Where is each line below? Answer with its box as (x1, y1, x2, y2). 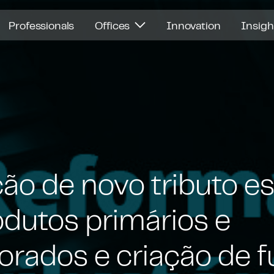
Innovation (166, 18, 221, 32)
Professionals (9, 18, 75, 32)
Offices (95, 18, 133, 32)
